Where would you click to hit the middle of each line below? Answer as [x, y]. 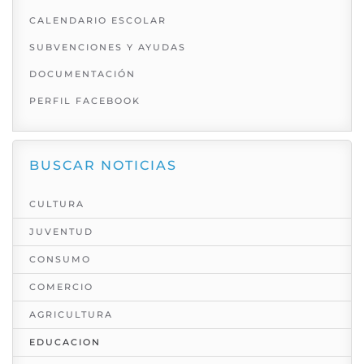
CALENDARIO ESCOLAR [98, 21]
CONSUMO [60, 260]
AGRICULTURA [71, 315]
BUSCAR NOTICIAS [103, 166]
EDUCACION [65, 342]
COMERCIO [61, 287]
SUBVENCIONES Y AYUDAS [108, 48]
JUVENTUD [61, 232]
